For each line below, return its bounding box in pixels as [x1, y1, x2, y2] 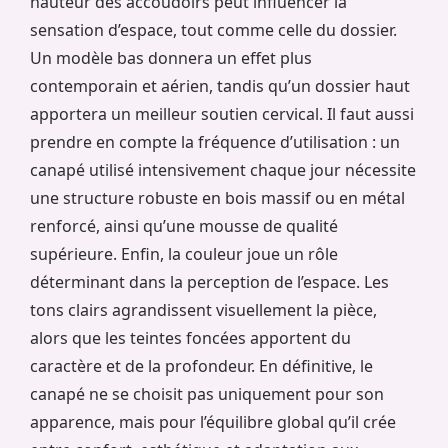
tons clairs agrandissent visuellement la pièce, [30, 299, 377, 322]
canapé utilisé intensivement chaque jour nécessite [30, 159, 416, 182]
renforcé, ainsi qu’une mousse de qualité [30, 215, 338, 238]
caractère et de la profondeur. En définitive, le [30, 355, 373, 378]
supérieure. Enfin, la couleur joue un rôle [30, 243, 338, 266]
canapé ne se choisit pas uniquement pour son [30, 383, 384, 406]
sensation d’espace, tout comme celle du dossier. [30, 19, 397, 42]
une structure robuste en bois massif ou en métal [30, 187, 405, 210]
